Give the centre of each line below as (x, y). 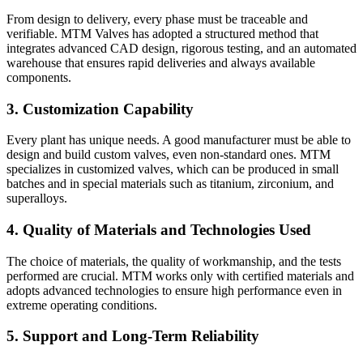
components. (39, 77)
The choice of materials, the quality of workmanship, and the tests (174, 261)
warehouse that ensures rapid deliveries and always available (161, 62)
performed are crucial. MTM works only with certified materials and (180, 275)
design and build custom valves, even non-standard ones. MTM (169, 155)
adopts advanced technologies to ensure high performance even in (174, 290)
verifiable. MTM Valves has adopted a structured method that (162, 33)
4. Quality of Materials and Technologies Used (159, 230)
